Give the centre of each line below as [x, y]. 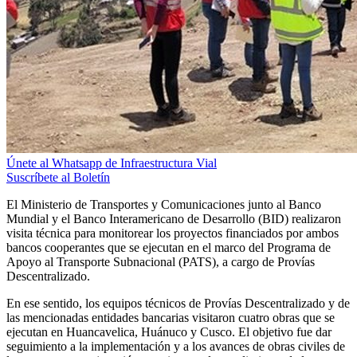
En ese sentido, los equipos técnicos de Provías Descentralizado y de [178, 303]
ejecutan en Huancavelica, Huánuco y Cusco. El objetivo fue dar [169, 331]
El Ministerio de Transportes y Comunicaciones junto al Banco [164, 204]
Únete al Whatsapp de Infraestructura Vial [112, 163]
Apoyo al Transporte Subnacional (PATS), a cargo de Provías [161, 261]
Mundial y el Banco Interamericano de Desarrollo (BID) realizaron [174, 218]
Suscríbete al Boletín [58, 177]
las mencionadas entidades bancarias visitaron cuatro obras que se [171, 317]
